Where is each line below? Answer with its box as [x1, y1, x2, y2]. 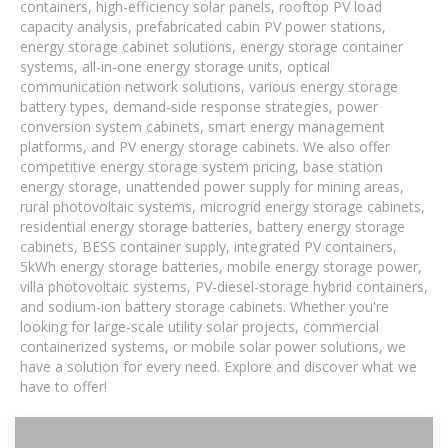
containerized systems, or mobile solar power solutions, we [20, 337, 406, 356]
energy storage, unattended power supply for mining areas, [20, 177, 404, 196]
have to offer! [20, 377, 107, 396]
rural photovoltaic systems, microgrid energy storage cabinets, [20, 197, 425, 216]
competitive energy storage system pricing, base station [20, 157, 383, 176]
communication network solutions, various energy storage [20, 77, 398, 96]
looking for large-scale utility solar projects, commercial [20, 317, 379, 336]
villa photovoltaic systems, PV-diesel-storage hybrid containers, [20, 277, 428, 296]
